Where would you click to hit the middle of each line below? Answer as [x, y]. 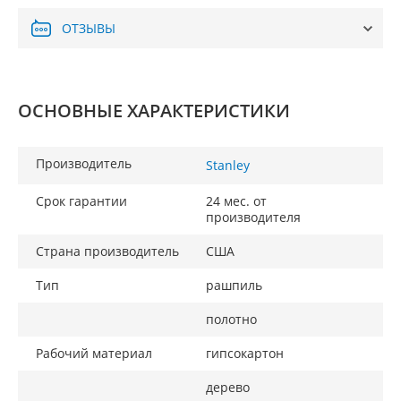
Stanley [228, 165]
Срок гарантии [81, 201]
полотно [231, 319]
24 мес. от [236, 201]
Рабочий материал [94, 353]
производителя [253, 217]
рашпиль [234, 285]
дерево [228, 387]
